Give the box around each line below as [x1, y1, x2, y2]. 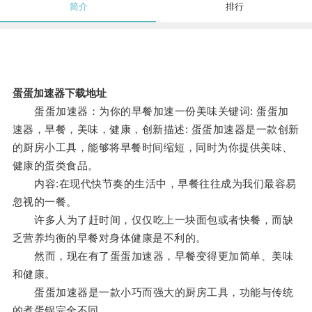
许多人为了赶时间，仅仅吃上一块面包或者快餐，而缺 [12, 214, 294, 226]
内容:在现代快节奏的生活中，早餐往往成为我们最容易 [12, 178, 297, 190]
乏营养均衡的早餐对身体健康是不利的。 [12, 232, 207, 244]
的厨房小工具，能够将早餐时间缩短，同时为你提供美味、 [12, 141, 293, 154]
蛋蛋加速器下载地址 [12, 87, 107, 100]
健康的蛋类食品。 [12, 159, 99, 172]
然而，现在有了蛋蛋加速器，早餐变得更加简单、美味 [12, 250, 294, 263]
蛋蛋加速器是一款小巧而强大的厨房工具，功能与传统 [12, 286, 294, 299]
